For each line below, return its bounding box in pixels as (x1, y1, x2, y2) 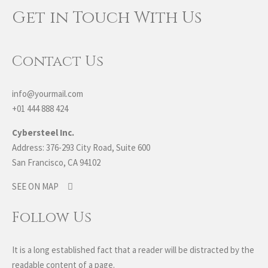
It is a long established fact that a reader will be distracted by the (12, 244, 254, 255)
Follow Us (12, 208, 92, 227)
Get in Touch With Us (12, 7, 202, 29)
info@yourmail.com (12, 88, 83, 99)
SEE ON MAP (12, 181, 59, 192)
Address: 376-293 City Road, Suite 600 (12, 142, 150, 153)
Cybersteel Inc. (12, 127, 74, 138)
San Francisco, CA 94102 (12, 157, 100, 168)
